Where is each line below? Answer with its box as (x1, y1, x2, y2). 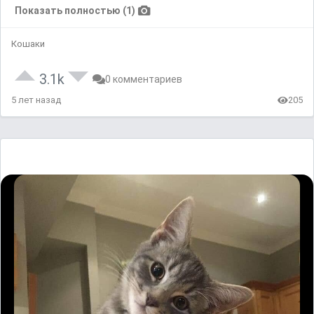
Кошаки (11, 39, 45, 50)
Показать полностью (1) (15, 5, 135, 17)
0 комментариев (105, 74, 182, 86)
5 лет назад (11, 95, 61, 106)
